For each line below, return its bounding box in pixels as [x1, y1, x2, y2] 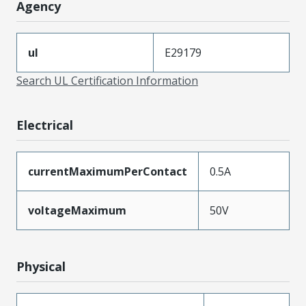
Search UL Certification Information [16, 73, 198, 88]
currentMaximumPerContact [28, 164, 187, 179]
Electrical [16, 117, 73, 133]
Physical [16, 258, 66, 275]
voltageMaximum [28, 203, 126, 218]
